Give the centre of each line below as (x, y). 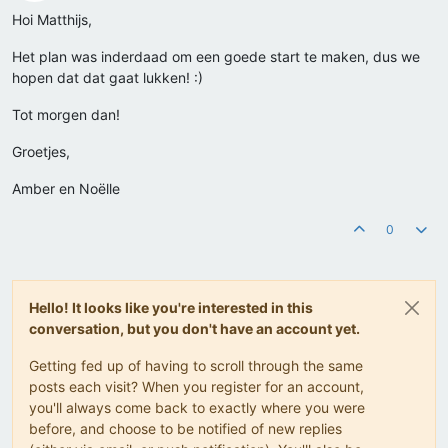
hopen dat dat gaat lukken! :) (107, 78)
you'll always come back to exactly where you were (197, 408)
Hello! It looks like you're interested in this (171, 308)
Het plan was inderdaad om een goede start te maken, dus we (216, 57)
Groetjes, (41, 152)
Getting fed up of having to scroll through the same (196, 366)
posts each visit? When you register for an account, (196, 387)
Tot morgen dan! (66, 115)
